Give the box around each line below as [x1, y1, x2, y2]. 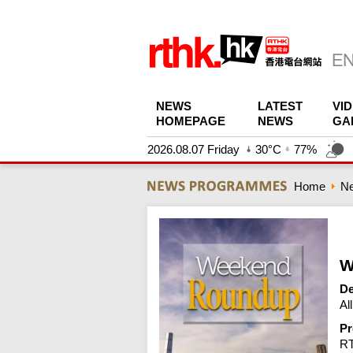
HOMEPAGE [155, 114, 225, 128]
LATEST [258, 99, 303, 113]
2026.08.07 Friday [147, 143, 240, 156]
